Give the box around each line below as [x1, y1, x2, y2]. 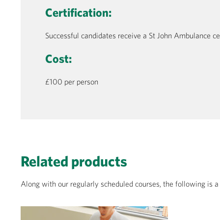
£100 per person [45, 77, 98, 86]
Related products [21, 152, 127, 169]
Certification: [45, 5, 111, 19]
